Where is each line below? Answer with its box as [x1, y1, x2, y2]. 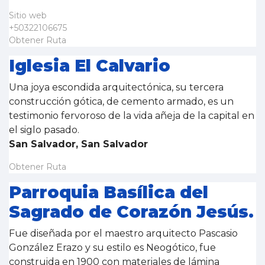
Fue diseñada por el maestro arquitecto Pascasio [9, 228, 238, 239]
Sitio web [9, 10, 47, 21]
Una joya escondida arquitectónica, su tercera [9, 82, 224, 93]
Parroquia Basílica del [9, 182, 208, 202]
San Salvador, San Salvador [9, 138, 148, 150]
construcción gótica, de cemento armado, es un [9, 96, 234, 107]
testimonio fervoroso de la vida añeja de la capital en [9, 110, 254, 121]
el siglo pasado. [9, 124, 82, 135]
